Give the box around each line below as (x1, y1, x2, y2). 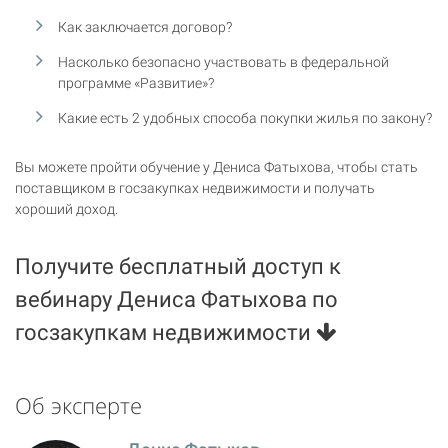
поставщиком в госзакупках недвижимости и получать (15, 179, 375, 196)
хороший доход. (15, 200, 118, 217)
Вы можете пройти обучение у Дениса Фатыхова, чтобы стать (15, 158, 418, 175)
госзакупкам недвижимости (15, 319, 316, 345)
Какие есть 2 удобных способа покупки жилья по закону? (58, 109, 433, 126)
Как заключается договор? (58, 18, 233, 35)
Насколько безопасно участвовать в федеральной (58, 53, 390, 70)
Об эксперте (15, 389, 142, 421)
